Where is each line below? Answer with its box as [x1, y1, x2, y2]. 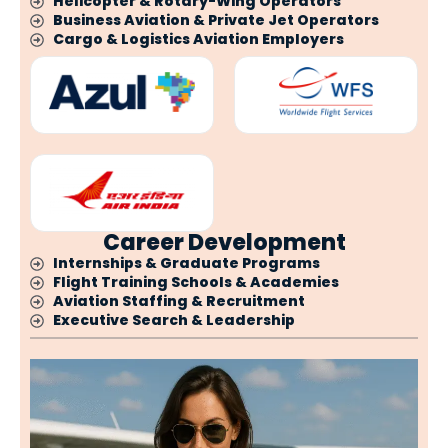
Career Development [102, 227, 346, 259]
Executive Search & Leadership [52, 310, 295, 331]
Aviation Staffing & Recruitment [52, 291, 305, 312]
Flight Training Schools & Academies [52, 272, 339, 293]
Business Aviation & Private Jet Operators [52, 10, 379, 31]
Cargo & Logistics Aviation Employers [52, 29, 344, 50]
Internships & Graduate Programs [52, 253, 320, 274]
